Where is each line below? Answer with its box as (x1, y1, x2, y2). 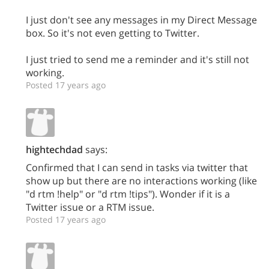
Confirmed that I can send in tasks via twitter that (26, 161, 248, 174)
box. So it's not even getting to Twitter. (26, 26, 199, 40)
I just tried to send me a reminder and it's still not (26, 53, 249, 66)
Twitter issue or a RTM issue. (26, 201, 154, 214)
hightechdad (26, 143, 83, 156)
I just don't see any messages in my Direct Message (26, 13, 257, 26)
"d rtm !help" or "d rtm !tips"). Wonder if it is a (26, 187, 230, 201)
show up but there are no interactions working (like (26, 174, 257, 187)
